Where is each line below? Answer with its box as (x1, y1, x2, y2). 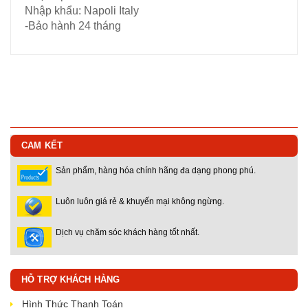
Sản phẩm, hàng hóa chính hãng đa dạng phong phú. (56, 166, 256, 175)
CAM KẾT (21, 140, 63, 151)
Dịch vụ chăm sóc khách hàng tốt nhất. (56, 228, 199, 237)
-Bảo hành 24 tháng (25, 20, 121, 32)
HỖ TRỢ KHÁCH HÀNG (21, 274, 120, 285)
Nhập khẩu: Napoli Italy (25, 5, 139, 16)
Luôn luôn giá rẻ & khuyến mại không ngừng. (56, 197, 224, 206)
